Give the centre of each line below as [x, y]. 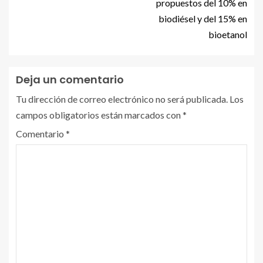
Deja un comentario [70, 80]
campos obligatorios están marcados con [99, 115]
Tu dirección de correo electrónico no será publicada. [122, 99]
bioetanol [228, 35]
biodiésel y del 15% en [203, 19]
